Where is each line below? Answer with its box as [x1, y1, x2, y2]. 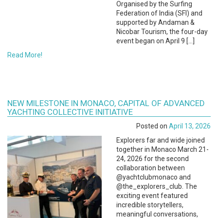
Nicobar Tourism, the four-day [116, 28, 208, 36]
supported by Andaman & [116, 18, 195, 26]
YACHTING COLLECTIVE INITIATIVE [7, 107, 133, 117]
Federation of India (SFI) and [116, 9, 202, 17]
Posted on [136, 122, 169, 130]
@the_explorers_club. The [116, 182, 197, 190]
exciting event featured [116, 192, 188, 200]
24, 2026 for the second [116, 155, 189, 163]
